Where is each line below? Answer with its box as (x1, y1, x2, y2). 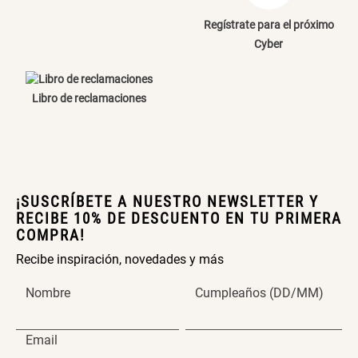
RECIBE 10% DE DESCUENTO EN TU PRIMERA (16, 210, 342, 228)
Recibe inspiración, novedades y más (16, 252, 224, 267)
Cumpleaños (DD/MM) (195, 285, 324, 301)
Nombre (26, 285, 70, 301)
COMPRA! (16, 227, 86, 245)
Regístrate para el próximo (203, 18, 334, 31)
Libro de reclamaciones (32, 92, 147, 105)
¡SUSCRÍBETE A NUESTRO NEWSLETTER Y (16, 193, 319, 211)
